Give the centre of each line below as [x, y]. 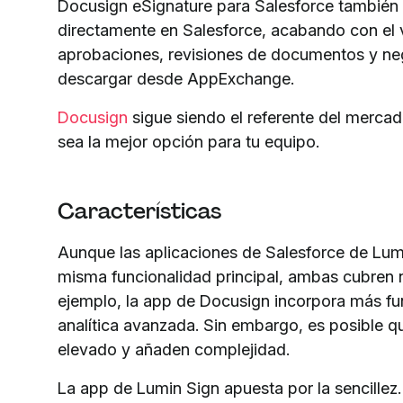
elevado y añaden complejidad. [174, 349]
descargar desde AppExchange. [176, 78]
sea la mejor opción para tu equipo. [188, 141]
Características [139, 210]
